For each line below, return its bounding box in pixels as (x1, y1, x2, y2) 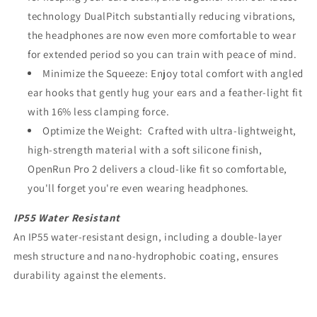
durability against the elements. (13, 268, 167, 282)
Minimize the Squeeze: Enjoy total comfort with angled (42, 67, 304, 81)
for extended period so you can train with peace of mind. (28, 47, 297, 62)
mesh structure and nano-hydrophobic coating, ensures (13, 249, 279, 263)
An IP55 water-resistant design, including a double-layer (13, 230, 282, 244)
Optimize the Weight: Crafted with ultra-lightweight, (42, 124, 296, 138)
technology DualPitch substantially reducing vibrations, (28, 9, 296, 23)
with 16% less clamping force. (28, 105, 170, 119)
